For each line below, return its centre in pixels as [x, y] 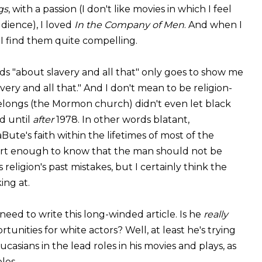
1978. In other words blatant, [123, 119]
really [216, 214]
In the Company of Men [129, 25]
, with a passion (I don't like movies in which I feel [120, 9]
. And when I [213, 25]
